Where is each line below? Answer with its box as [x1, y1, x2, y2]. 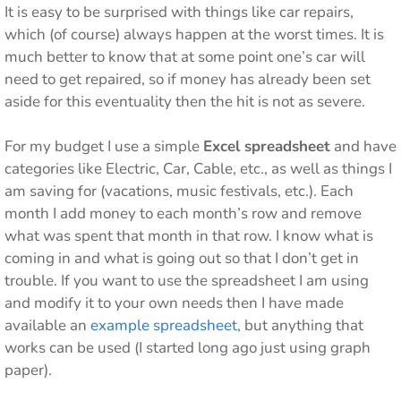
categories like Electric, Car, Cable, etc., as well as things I [4, 158, 392, 179]
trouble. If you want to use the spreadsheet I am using [4, 270, 369, 291]
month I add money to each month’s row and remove [4, 203, 362, 224]
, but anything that [237, 315, 363, 336]
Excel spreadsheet [203, 136, 330, 157]
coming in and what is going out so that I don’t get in [4, 248, 359, 269]
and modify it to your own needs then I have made [4, 293, 344, 313]
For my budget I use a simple [4, 136, 203, 157]
